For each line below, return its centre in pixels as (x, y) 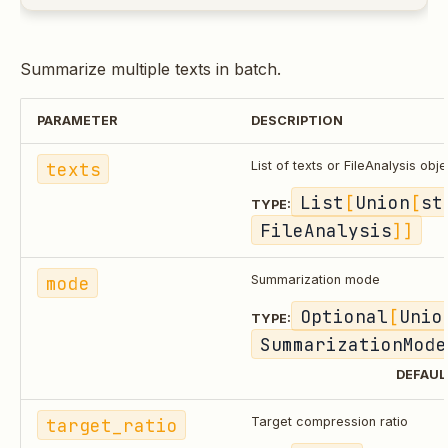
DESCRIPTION (297, 120)
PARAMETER (77, 120)
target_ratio (111, 425)
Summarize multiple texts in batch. (150, 68)
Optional (343, 316)
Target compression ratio (329, 421)
